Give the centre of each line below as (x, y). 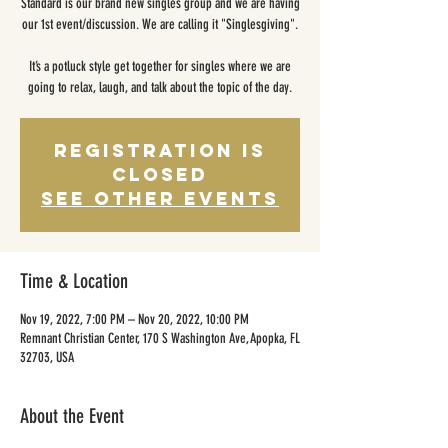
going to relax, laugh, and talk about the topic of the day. (160, 87)
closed (160, 174)
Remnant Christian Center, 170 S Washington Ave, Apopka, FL (160, 338)
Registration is (160, 150)
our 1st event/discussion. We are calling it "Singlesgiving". (160, 24)
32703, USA (47, 357)
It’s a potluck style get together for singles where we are (160, 66)
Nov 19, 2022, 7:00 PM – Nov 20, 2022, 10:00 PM (134, 319)
